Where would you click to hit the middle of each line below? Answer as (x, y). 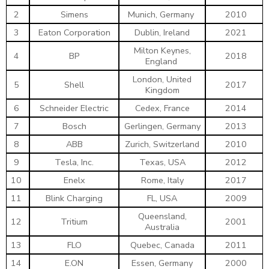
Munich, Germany (162, 14)
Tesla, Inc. (74, 162)
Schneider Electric (74, 108)
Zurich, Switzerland (162, 144)
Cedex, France (162, 108)
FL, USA (162, 198)
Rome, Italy (162, 180)
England (162, 61)
